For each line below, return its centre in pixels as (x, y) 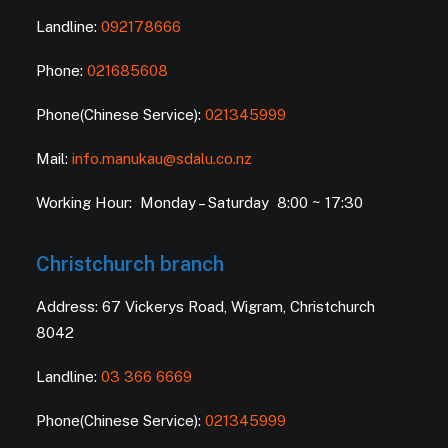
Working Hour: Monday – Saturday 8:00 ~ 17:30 (199, 202)
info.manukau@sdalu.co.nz (162, 158)
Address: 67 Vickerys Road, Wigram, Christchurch (205, 306)
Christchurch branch (130, 264)
